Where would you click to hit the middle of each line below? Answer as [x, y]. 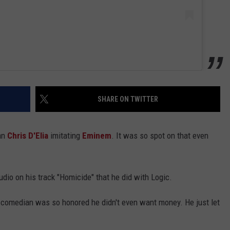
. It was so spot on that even [160, 135]
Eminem [97, 135]
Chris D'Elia [28, 135]
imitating [65, 135]
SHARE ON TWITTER [128, 99]
